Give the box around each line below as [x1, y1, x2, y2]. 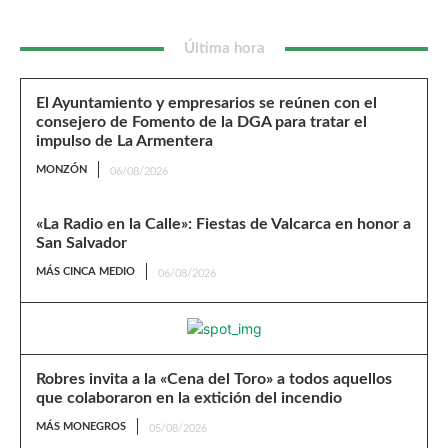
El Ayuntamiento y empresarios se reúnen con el [36, 95, 377, 111]
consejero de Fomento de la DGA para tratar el [36, 114, 367, 130]
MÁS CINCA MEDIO [36, 266, 135, 277]
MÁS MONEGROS [36, 421, 126, 432]
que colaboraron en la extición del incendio [36, 390, 342, 406]
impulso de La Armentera [36, 133, 213, 149]
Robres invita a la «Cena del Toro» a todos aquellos [36, 371, 392, 387]
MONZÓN [36, 164, 87, 175]
